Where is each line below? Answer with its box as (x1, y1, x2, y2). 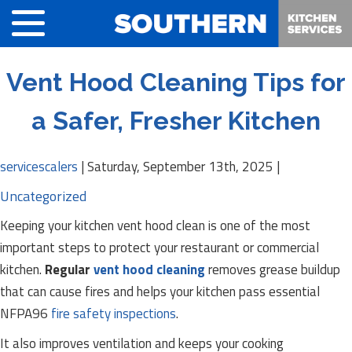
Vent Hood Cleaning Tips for (6, 68, 346, 97)
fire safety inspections (51, 303, 176, 324)
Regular (45, 259, 93, 280)
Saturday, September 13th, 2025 (87, 156, 273, 177)
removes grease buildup (205, 259, 340, 280)
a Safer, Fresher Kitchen (31, 106, 321, 135)
